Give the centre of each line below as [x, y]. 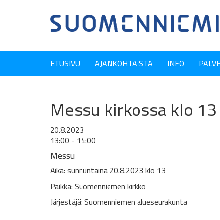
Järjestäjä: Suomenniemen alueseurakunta [119, 202]
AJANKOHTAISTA [124, 63]
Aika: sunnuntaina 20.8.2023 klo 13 [108, 170]
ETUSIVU [65, 63]
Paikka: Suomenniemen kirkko [98, 186]
